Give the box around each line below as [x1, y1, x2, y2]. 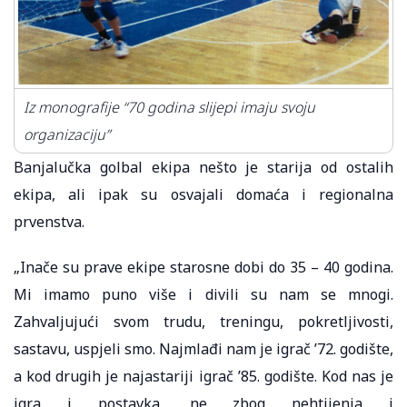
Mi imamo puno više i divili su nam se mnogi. [14, 283, 393, 304]
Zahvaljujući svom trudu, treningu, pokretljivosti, [14, 311, 393, 332]
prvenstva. [14, 211, 84, 232]
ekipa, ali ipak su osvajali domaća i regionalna [14, 184, 393, 204]
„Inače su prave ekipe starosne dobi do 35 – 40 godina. [14, 256, 393, 277]
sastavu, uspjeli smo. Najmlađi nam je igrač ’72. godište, [14, 338, 393, 359]
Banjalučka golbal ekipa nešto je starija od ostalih [14, 156, 393, 177]
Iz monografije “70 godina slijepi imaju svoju [24, 96, 315, 117]
